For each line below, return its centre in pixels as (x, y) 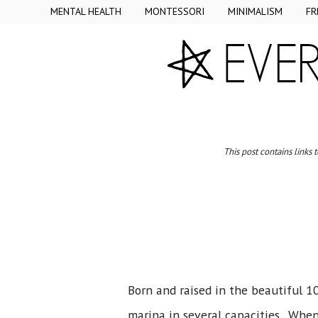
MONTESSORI (175, 12)
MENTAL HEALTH (86, 12)
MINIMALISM (255, 12)
